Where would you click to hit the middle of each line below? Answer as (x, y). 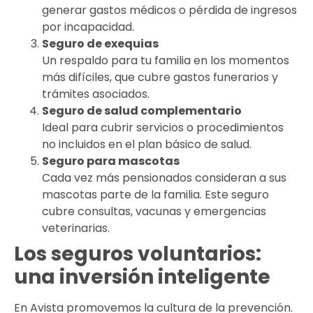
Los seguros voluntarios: (138, 254)
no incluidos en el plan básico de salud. (147, 144)
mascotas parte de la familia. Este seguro (155, 194)
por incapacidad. (88, 27)
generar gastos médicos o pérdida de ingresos (169, 10)
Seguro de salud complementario (142, 110)
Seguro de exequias (100, 43)
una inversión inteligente (142, 277)
